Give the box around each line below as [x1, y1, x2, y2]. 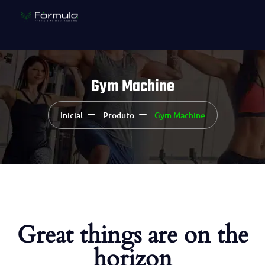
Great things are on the [17, 219, 248, 251]
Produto [102, 109, 134, 121]
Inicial [60, 109, 83, 121]
